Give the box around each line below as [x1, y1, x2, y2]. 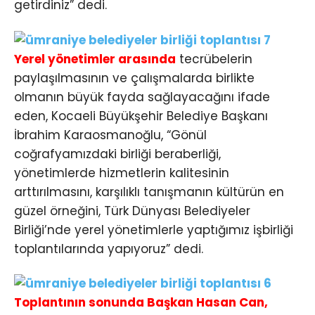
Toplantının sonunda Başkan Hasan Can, [14, 293, 268, 311]
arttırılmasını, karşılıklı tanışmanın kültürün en [14, 183, 284, 200]
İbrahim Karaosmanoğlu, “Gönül [14, 126, 207, 143]
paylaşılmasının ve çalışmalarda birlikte [14, 69, 255, 86]
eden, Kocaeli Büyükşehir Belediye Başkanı [14, 107, 268, 124]
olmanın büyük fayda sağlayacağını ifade [14, 88, 270, 105]
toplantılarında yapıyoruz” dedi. [14, 240, 203, 257]
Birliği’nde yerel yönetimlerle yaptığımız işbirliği [14, 221, 293, 238]
